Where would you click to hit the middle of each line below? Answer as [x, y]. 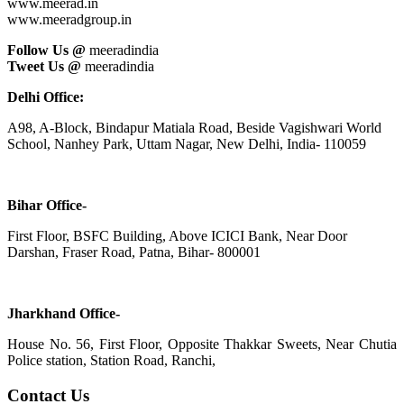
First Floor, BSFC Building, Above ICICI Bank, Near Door [177, 236]
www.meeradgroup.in [69, 20]
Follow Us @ [46, 50]
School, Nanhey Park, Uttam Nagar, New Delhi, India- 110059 [187, 144]
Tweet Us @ [44, 67]
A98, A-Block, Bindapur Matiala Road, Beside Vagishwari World [194, 128]
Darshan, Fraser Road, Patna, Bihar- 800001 [134, 252]
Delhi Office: [46, 97]
